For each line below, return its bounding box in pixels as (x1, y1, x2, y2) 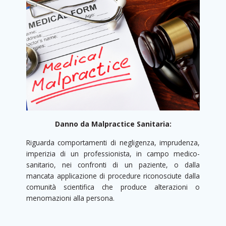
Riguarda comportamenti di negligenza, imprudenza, (26, 138, 200, 147)
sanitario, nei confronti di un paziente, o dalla (26, 160, 200, 169)
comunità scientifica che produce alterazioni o (26, 182, 200, 192)
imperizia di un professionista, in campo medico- (26, 149, 200, 158)
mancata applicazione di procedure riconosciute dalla (26, 171, 200, 181)
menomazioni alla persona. (26, 193, 115, 203)
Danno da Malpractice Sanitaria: (54, 119, 172, 129)
